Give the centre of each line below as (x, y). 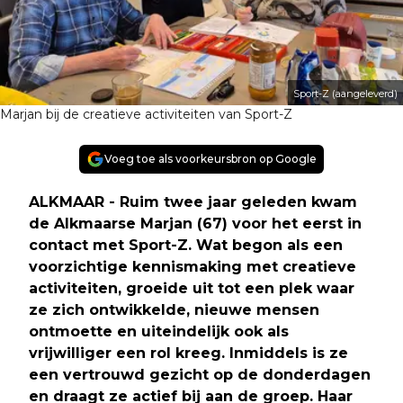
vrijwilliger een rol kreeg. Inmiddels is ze (188, 353)
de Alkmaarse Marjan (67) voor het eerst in (195, 223)
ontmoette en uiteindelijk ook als (159, 331)
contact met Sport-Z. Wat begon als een (186, 245)
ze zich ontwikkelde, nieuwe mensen (174, 309)
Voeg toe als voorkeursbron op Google (210, 158)
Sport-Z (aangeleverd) (345, 93)
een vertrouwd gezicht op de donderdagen (200, 374)
